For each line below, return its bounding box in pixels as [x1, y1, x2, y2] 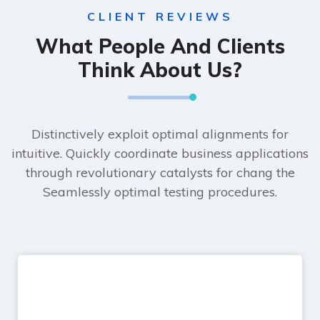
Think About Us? [78, 56, 242, 82]
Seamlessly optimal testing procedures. [43, 183, 277, 200]
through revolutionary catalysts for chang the [25, 164, 295, 181]
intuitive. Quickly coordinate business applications [11, 144, 309, 161]
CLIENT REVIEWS [86, 9, 234, 24]
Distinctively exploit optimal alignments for [31, 125, 289, 142]
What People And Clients [35, 33, 285, 59]
